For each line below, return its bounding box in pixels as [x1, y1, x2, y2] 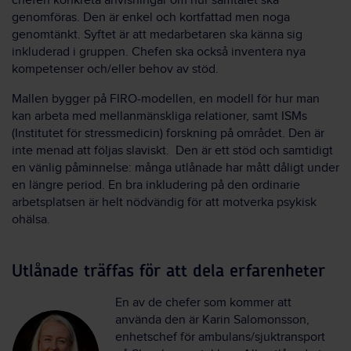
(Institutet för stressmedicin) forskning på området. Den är [12, 125, 324, 141]
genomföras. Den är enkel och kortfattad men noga [12, 9, 290, 25]
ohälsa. [12, 212, 50, 227]
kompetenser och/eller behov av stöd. [12, 61, 219, 77]
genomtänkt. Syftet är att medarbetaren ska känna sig [12, 27, 302, 42]
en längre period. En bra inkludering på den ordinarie [12, 177, 300, 193]
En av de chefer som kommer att [115, 295, 291, 310]
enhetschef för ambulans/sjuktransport [115, 329, 325, 345]
